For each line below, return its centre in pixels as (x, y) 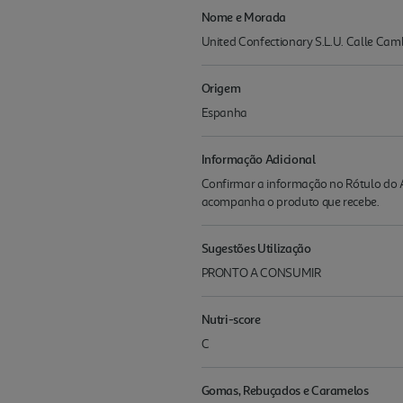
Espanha (224, 113)
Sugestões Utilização (256, 248)
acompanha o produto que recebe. (290, 202)
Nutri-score (231, 319)
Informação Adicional (258, 159)
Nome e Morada (243, 17)
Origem (221, 88)
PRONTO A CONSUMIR (261, 273)
